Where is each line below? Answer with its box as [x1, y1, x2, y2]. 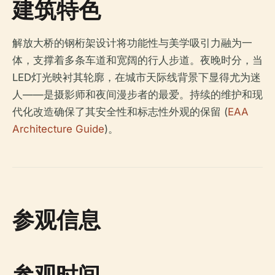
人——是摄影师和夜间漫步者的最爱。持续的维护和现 [12, 88, 263, 101]
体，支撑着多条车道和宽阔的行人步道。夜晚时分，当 [12, 54, 263, 66]
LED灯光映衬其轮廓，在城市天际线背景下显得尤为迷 [12, 71, 261, 83]
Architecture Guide [12, 123, 104, 135]
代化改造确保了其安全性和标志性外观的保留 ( [12, 106, 228, 118]
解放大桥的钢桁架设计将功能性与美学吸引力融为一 [12, 37, 252, 49]
